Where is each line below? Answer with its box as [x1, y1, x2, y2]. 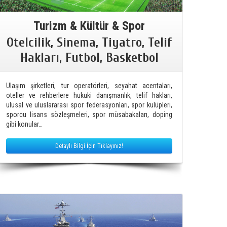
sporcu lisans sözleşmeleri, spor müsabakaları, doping [6, 110, 172, 119]
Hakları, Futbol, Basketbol [20, 50, 159, 65]
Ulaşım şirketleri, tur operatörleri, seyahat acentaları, [6, 81, 172, 90]
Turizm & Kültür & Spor [33, 18, 145, 33]
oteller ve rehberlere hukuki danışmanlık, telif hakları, [6, 91, 172, 99]
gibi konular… [6, 120, 43, 128]
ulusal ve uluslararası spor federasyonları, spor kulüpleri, [6, 100, 172, 109]
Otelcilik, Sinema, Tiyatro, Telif [7, 34, 172, 50]
